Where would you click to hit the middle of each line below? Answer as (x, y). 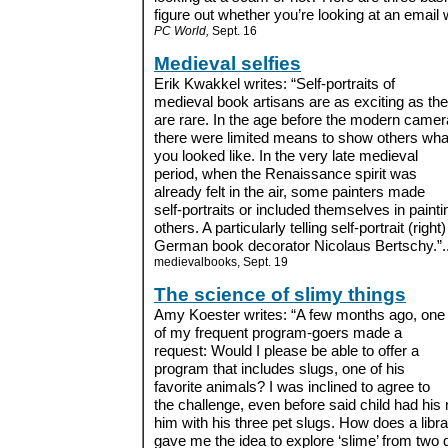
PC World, (181, 30)
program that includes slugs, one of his (279, 368)
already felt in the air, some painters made (289, 191)
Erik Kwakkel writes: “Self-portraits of (274, 83)
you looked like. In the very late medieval (286, 155)
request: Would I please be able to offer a (286, 350)
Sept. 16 (233, 30)
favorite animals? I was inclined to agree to (292, 386)
